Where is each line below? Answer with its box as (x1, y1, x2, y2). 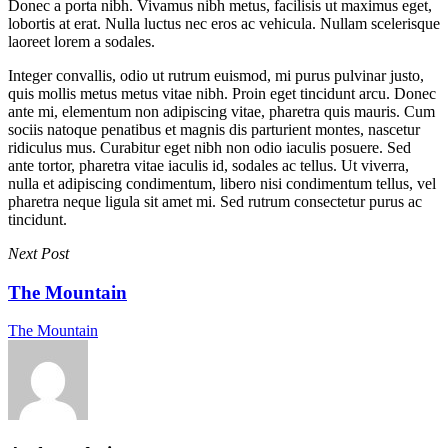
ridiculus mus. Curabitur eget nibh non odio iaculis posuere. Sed (8, 139, 411, 156)
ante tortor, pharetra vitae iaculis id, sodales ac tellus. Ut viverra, (8, 157, 409, 174)
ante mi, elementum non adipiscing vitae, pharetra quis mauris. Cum (8, 103, 435, 120)
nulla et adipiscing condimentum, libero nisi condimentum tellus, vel (8, 175, 436, 192)
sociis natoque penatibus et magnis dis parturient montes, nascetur (8, 121, 420, 138)
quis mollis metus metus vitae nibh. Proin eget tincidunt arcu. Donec (8, 85, 436, 102)
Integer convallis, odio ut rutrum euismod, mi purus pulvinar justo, (8, 67, 424, 84)
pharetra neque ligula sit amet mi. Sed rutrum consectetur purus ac (8, 193, 422, 210)
